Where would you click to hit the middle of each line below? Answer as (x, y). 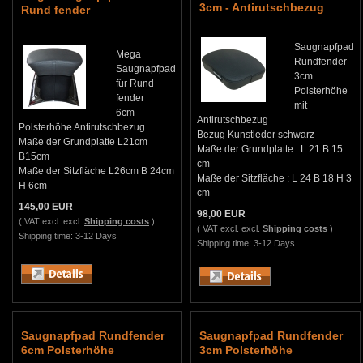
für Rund (135, 83)
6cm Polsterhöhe (68, 350)
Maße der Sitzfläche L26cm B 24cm (96, 171)
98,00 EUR (221, 214)
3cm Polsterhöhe (246, 350)
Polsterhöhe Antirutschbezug (82, 127)
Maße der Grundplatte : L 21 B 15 (270, 149)
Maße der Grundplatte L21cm (83, 142)
